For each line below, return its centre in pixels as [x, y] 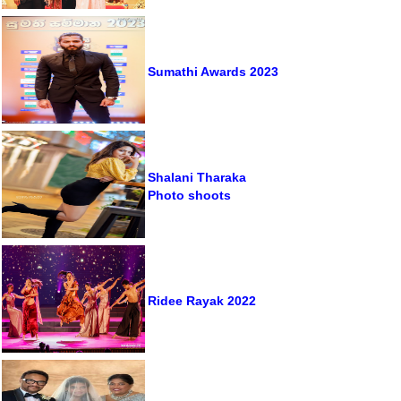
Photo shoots [189, 195]
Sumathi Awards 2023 [213, 71]
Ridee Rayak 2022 [202, 300]
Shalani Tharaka [197, 177]
